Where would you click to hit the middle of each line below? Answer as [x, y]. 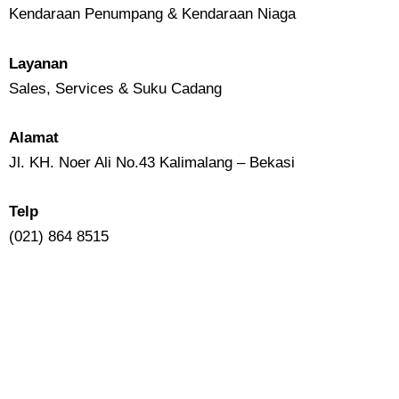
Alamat [34, 137]
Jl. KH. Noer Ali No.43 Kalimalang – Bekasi [152, 162]
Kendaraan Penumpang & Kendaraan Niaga [152, 14]
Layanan [38, 63]
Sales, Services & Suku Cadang [115, 88]
